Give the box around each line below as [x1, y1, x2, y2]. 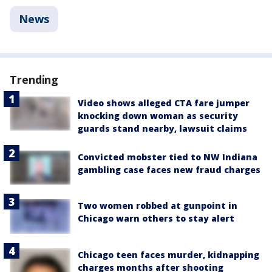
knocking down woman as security [78, 110, 238, 121]
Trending [10, 72, 59, 87]
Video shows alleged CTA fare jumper [78, 97, 250, 109]
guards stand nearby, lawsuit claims [78, 123, 247, 134]
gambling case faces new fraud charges [78, 164, 260, 175]
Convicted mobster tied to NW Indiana [78, 151, 257, 163]
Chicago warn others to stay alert [78, 212, 234, 225]
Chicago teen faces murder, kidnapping [78, 248, 259, 260]
